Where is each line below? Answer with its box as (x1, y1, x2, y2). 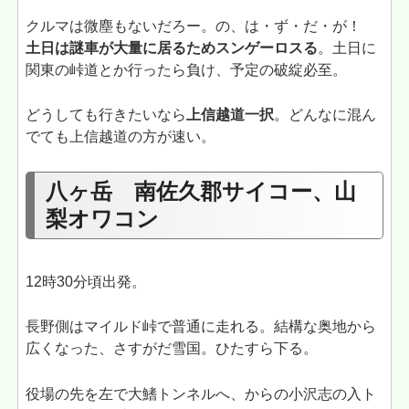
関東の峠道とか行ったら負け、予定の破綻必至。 (26, 61, 348, 78)
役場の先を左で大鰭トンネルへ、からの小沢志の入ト (26, 386, 377, 403)
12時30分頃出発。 (26, 273, 147, 289)
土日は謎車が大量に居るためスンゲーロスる (26, 39, 319, 56)
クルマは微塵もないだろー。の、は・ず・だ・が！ (26, 17, 377, 34)
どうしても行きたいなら (26, 107, 187, 123)
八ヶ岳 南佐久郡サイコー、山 (45, 179, 356, 204)
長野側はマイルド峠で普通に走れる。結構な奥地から (26, 319, 377, 335)
